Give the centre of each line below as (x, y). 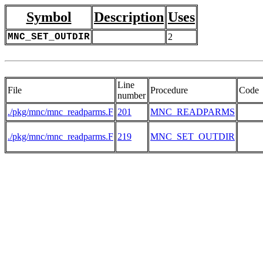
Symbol (49, 17)
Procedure (169, 90)
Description (129, 17)
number (131, 95)
